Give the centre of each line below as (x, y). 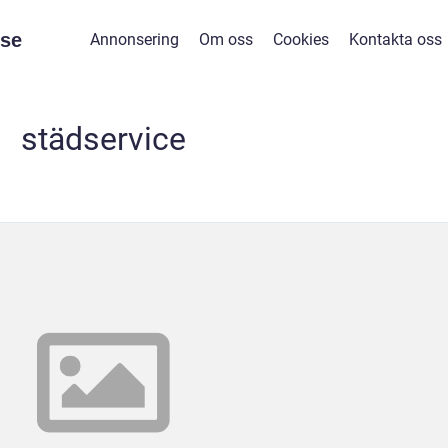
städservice (103, 139)
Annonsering (134, 39)
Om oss (225, 39)
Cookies (300, 39)
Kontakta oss (395, 39)
